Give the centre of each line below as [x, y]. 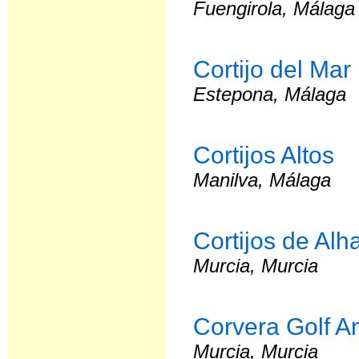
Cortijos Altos [264, 155]
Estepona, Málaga [270, 94]
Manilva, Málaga [262, 180]
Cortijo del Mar [272, 69]
